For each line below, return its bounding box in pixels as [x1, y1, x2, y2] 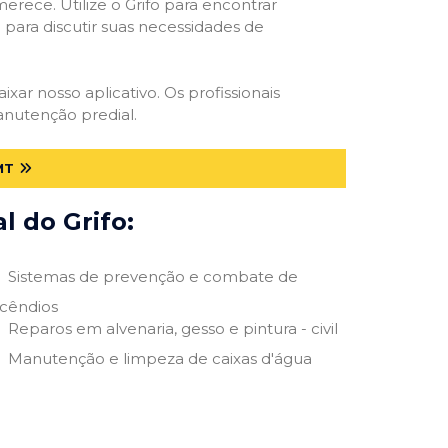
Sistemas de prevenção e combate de [7, 266, 298, 286]
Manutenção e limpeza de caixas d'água [7, 348, 312, 368]
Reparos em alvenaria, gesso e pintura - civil [7, 318, 338, 338]
